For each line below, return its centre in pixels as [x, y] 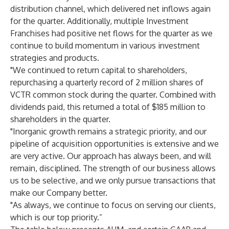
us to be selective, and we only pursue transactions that [113, 180]
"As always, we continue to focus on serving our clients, [113, 205]
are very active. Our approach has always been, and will [111, 156]
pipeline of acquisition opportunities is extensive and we [114, 144]
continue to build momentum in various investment [105, 45]
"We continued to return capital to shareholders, [99, 70]
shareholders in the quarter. [60, 119]
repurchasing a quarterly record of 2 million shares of [107, 82]
